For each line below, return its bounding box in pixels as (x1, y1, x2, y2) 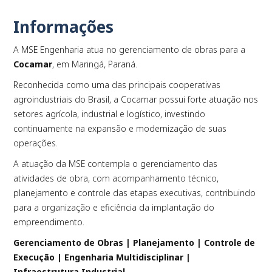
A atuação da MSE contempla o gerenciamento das (13, 157, 218, 169)
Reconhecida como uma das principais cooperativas (13, 78, 221, 90)
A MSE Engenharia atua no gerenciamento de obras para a (13, 43, 246, 55)
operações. (13, 137, 58, 149)
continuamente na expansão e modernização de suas (13, 122, 227, 134)
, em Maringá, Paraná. (52, 58, 138, 70)
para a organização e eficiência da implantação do (13, 201, 215, 213)
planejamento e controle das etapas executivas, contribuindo (13, 186, 256, 199)
